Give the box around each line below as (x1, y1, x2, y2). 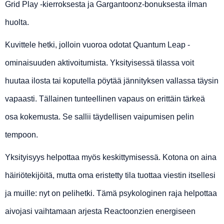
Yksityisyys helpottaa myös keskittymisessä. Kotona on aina (5, 153, 216, 162)
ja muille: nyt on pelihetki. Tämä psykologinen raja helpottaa (5, 189, 217, 198)
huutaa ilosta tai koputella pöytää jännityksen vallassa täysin (5, 76, 218, 85)
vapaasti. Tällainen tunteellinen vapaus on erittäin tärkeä (5, 94, 205, 103)
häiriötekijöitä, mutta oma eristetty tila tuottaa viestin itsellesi (5, 171, 215, 180)
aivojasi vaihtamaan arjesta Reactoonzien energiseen (5, 207, 195, 216)
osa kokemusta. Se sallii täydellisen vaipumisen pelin (5, 112, 194, 121)
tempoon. (5, 130, 38, 139)
